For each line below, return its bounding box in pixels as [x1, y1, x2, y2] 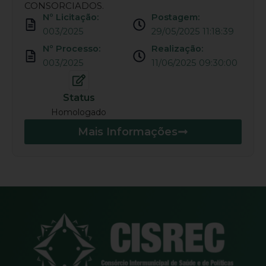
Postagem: [151, 12, 200, 23]
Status [62, 92, 95, 103]
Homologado [51, 107, 106, 118]
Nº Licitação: [43, 12, 99, 23]
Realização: [151, 43, 204, 54]
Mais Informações [78, 125, 178, 138]
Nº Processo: [43, 43, 101, 54]
